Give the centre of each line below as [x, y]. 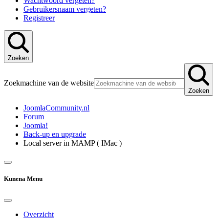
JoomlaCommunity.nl [56, 108]
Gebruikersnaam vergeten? [65, 9]
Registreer [39, 18]
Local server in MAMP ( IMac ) [73, 143]
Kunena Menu [23, 179]
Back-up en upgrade [55, 134]
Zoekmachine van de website [49, 83]
